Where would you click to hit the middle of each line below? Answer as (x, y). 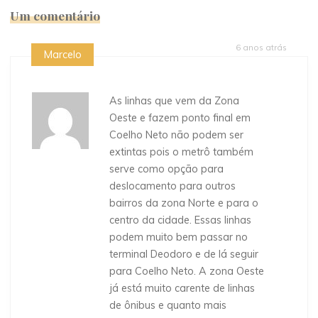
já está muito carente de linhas (182, 288)
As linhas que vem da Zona (175, 100)
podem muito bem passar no (179, 237)
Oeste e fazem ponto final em (180, 117)
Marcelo (62, 54)
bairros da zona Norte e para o (184, 203)
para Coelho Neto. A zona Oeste (187, 271)
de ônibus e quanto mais (168, 305)
